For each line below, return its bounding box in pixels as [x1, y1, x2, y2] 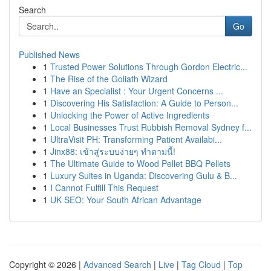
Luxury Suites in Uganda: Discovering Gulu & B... [50, 169, 237, 181]
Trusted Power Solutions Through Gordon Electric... [50, 60, 247, 73]
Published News [19, 48, 80, 60]
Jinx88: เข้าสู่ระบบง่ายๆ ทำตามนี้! [50, 145, 175, 157]
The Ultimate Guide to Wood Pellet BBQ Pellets [50, 157, 230, 169]
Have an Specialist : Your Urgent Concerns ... [50, 85, 223, 97]
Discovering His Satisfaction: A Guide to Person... [50, 97, 238, 109]
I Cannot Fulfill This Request [50, 181, 158, 194]
